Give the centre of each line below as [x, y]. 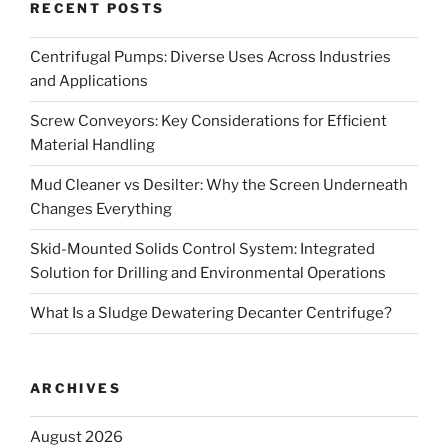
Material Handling [92, 145]
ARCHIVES [75, 387]
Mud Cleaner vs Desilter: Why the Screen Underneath [219, 185]
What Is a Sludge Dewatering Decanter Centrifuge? [211, 313]
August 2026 [76, 436]
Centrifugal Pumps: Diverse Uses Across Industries [210, 57]
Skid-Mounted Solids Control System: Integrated [202, 249]
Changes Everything [101, 209]
